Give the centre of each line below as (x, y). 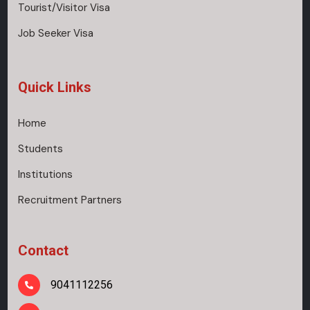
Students (41, 149)
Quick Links (55, 88)
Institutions (46, 175)
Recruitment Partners (70, 200)
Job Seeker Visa (56, 34)
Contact (44, 251)
